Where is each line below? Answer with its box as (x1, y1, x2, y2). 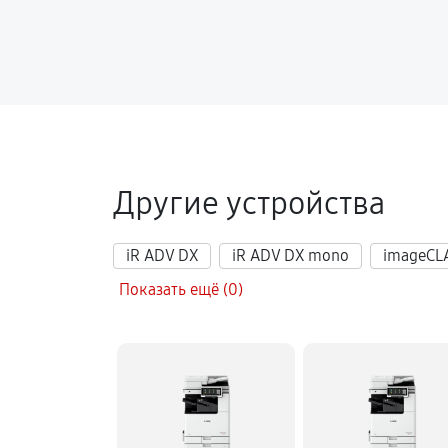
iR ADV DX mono (232, 246, 349, 265)
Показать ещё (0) (119, 280, 243, 299)
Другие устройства (113, 184, 385, 223)
